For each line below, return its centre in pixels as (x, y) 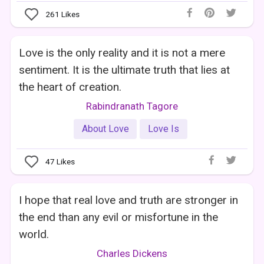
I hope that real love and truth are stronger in (129, 200)
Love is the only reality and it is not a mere (122, 53)
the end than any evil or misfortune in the (119, 217)
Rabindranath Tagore (132, 106)
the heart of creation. (70, 87)
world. (34, 235)
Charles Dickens (132, 254)
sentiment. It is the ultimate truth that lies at (125, 70)
